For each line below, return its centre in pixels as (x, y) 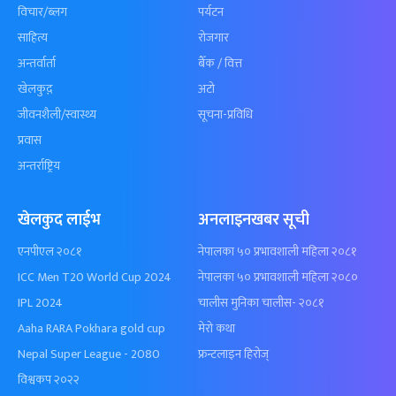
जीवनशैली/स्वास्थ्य (57, 115)
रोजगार (213, 38)
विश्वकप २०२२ (49, 380)
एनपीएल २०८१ (50, 252)
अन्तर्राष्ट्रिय (39, 166)
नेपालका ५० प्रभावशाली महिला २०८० (278, 278)
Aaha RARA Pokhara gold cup (91, 329)
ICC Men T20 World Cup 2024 (95, 278)
